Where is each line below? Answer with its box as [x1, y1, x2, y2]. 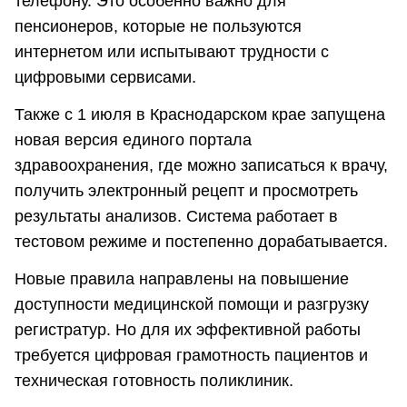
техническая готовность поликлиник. [15, 372, 293, 391]
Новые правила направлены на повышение [15, 270, 349, 289]
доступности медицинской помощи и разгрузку [15, 295, 369, 314]
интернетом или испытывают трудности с [15, 42, 329, 61]
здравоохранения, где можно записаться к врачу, [15, 155, 388, 174]
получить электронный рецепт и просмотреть [15, 181, 358, 200]
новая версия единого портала [15, 130, 252, 149]
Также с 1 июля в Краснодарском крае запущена [15, 104, 385, 124]
